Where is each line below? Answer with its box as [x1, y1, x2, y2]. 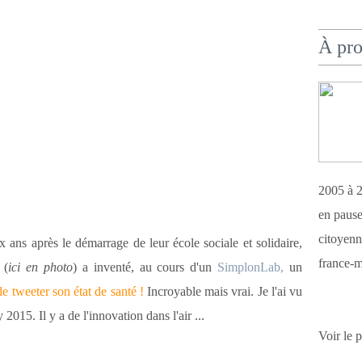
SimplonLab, [217, 260, 284, 274]
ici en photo [8, 260, 74, 274]
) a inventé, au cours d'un [73, 260, 218, 274]
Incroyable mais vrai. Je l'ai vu [143, 284, 303, 298]
